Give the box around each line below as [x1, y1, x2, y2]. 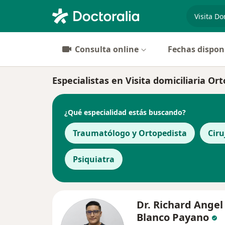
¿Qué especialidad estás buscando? [64, 107, 186, 117]
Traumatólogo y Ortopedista [73, 128, 187, 139]
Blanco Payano [137, 210, 209, 224]
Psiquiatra [73, 154, 115, 165]
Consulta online [75, 44, 139, 55]
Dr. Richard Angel [137, 198, 223, 211]
